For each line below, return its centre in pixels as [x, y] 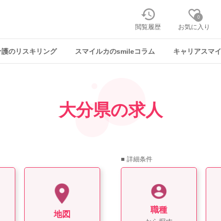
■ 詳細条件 [136, 159]
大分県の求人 [110, 110]
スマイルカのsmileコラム [115, 52]
